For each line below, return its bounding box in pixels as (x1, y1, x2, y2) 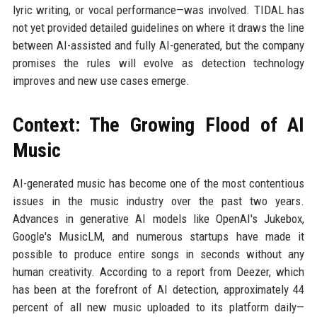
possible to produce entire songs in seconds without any (12, 247, 305, 261)
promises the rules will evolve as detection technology (12, 56, 305, 70)
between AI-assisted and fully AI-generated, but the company (12, 38, 305, 52)
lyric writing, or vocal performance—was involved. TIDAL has (12, 3, 305, 17)
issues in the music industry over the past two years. (12, 194, 305, 208)
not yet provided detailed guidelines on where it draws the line (12, 21, 305, 35)
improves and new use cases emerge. (12, 74, 190, 88)
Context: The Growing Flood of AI (12, 113, 305, 137)
